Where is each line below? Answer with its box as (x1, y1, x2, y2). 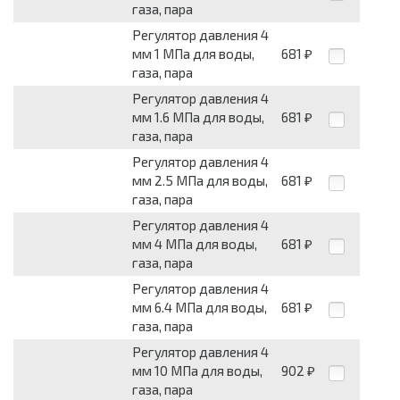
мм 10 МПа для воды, (132, 362, 262, 379)
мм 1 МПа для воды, (132, 46, 254, 62)
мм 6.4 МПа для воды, (132, 299, 267, 316)
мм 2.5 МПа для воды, (132, 172, 268, 189)
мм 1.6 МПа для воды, (132, 109, 264, 126)
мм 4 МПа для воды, (132, 236, 257, 253)
